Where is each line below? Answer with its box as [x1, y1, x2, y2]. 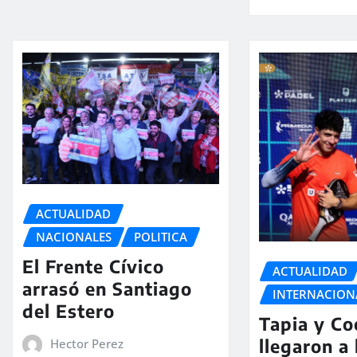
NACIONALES [36, 229, 112, 245]
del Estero [22, 299, 115, 322]
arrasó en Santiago [22, 277, 192, 300]
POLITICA [134, 229, 187, 245]
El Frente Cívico [22, 254, 164, 277]
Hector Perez [49, 335, 124, 351]
